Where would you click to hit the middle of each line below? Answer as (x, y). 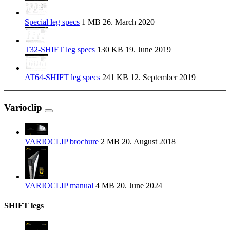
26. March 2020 (128, 22)
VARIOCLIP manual (59, 185)
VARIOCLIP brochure (62, 141)
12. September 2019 (162, 78)
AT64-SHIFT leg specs (62, 78)
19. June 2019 (147, 50)
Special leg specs (52, 22)
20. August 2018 (148, 141)
